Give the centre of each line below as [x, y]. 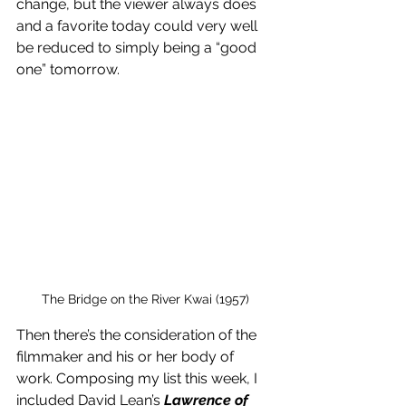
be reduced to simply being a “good [138, 48]
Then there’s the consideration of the [138, 335]
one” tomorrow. [70, 69]
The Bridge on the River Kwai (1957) [145, 300]
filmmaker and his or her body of [127, 357]
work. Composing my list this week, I [139, 379]
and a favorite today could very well [139, 26]
